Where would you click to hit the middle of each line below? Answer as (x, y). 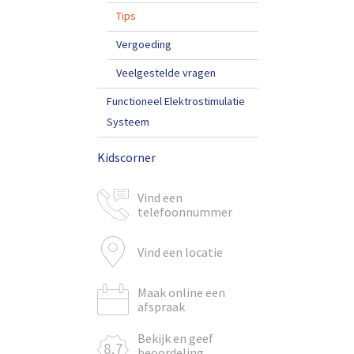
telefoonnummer (185, 212)
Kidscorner (126, 157)
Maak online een (181, 293)
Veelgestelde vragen (166, 73)
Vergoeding (144, 44)
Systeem (128, 122)
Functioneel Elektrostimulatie (176, 101)
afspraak (161, 307)
